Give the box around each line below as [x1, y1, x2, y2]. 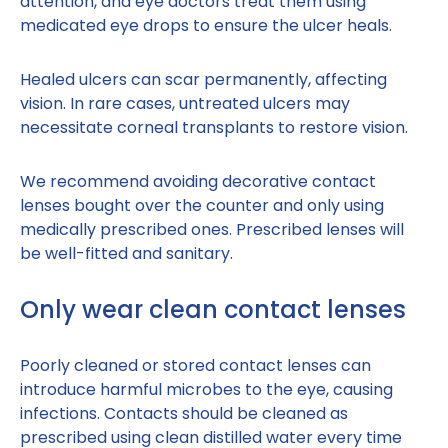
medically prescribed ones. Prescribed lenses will [20, 218, 404, 242]
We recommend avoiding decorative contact [20, 170, 376, 194]
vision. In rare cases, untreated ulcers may [20, 92, 350, 116]
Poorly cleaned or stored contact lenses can [20, 354, 371, 378]
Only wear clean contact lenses [20, 293, 406, 327]
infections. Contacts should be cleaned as [20, 402, 348, 426]
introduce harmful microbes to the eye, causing [20, 378, 393, 402]
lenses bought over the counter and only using [20, 194, 384, 218]
